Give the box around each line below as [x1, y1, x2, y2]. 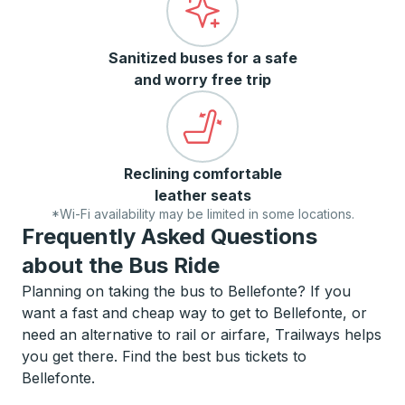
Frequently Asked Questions [22, 223, 317, 250]
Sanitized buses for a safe [108, 49, 297, 67]
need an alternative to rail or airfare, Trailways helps [22, 325, 381, 344]
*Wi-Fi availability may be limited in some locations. [51, 206, 354, 221]
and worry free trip [134, 71, 271, 89]
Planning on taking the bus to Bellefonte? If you [22, 282, 351, 300]
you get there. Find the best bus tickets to [22, 347, 306, 365]
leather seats [154, 186, 251, 204]
